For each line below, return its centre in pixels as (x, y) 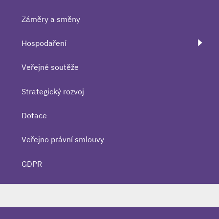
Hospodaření (44, 43)
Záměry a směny (51, 19)
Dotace (34, 116)
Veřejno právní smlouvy (63, 140)
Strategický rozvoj (53, 91)
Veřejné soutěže (50, 67)
